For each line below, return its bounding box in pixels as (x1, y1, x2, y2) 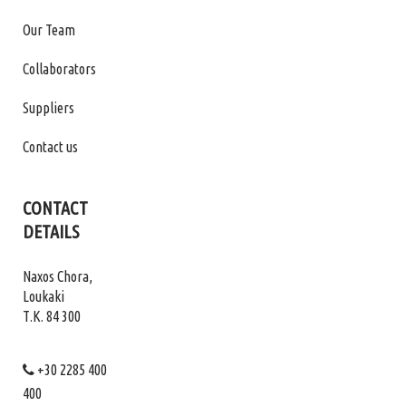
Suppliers (23, 99, 74, 116)
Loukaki (23, 287, 64, 304)
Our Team (23, 21, 75, 38)
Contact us (23, 138, 78, 155)
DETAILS (23, 220, 79, 242)
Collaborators (23, 60, 96, 77)
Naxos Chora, (23, 267, 92, 285)
